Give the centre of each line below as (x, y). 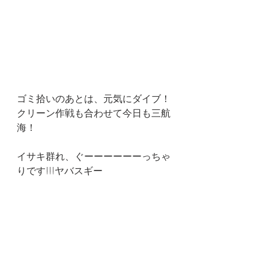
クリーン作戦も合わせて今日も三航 (94, 113)
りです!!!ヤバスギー (60, 171)
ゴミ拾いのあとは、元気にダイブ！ (94, 99)
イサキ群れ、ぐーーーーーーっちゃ (94, 156)
